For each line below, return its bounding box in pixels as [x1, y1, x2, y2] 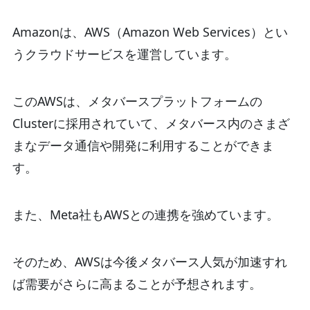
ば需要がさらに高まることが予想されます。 [12, 275, 262, 292]
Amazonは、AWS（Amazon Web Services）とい [12, 24, 288, 41]
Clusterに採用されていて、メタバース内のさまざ [12, 115, 290, 132]
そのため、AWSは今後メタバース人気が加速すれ [12, 253, 287, 270]
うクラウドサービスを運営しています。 [12, 46, 237, 63]
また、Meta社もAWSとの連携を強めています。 [12, 206, 279, 223]
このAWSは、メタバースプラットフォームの [12, 93, 262, 110]
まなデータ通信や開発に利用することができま [12, 137, 274, 154]
